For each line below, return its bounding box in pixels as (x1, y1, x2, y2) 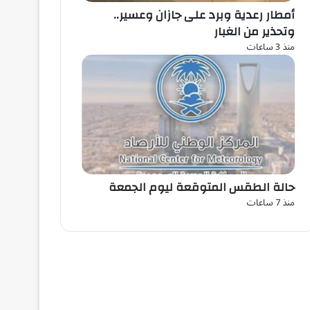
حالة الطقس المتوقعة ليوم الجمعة (109, 176, 295, 199)
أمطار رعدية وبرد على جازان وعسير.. (113, 3, 295, 26)
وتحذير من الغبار (214, 20, 295, 42)
